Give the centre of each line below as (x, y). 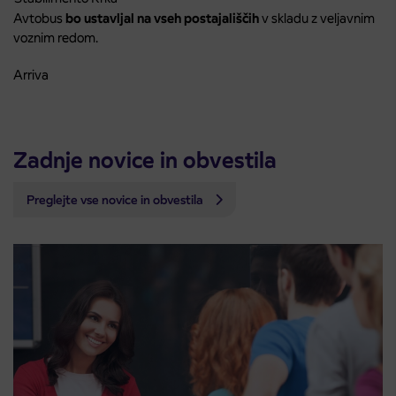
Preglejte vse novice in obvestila (116, 200)
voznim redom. (56, 38)
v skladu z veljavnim (318, 19)
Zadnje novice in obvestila (145, 160)
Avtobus (39, 19)
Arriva (31, 75)
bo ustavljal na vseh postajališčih (164, 19)
